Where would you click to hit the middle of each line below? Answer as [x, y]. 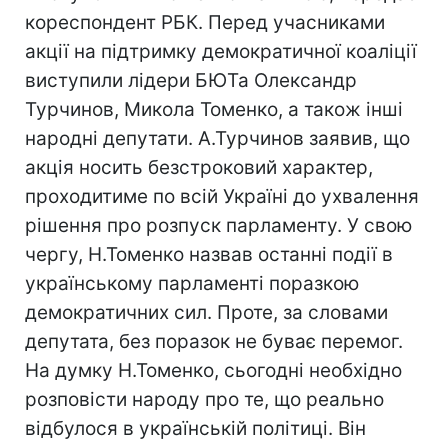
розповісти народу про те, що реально [204, 399]
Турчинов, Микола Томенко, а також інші [214, 109]
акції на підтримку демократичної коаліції [221, 51]
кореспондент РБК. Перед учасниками [205, 22]
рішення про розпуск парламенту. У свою [218, 225]
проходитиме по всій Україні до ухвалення [222, 196]
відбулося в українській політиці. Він [195, 428]
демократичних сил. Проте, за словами [206, 312]
